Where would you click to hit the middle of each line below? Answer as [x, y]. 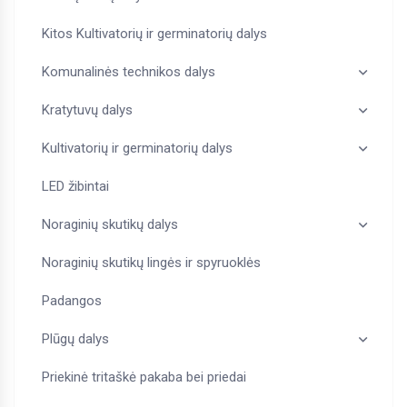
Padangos [72, 301]
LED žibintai [75, 187]
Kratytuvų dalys [87, 110]
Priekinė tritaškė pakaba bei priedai [144, 377]
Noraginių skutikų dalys [110, 225]
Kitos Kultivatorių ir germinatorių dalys [154, 34]
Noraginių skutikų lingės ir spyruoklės [151, 263]
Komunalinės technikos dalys [129, 72]
